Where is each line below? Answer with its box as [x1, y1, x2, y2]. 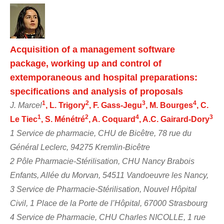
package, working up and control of [10, 58, 161, 68]
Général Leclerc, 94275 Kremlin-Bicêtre [10, 142, 150, 151]
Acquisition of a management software [10, 44, 175, 54]
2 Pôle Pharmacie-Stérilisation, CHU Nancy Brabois [10, 156, 194, 165]
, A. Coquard [88, 114, 135, 123]
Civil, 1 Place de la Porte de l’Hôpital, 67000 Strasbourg [10, 198, 207, 207]
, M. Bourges [145, 100, 193, 109]
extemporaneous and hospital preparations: [10, 72, 197, 82]
